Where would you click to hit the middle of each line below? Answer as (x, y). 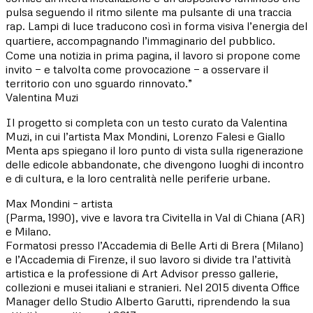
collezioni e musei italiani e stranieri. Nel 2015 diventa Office (153, 287)
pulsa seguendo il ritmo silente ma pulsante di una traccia (148, 12)
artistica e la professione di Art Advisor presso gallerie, (142, 273)
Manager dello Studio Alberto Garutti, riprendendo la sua (148, 301)
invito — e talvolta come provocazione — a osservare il (137, 69)
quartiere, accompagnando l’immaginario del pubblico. (147, 40)
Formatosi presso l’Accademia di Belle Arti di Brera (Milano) (155, 245)
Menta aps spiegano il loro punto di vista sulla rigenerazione (154, 150)
